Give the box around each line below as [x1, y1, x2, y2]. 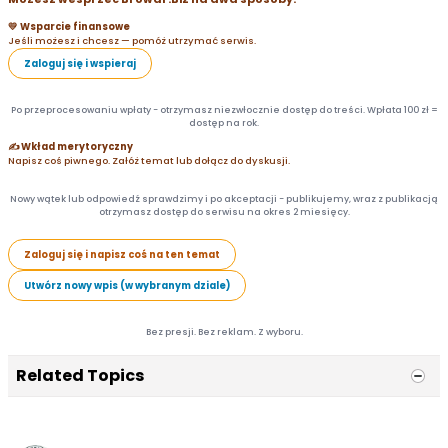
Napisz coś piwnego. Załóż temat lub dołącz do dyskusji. [8, 154, 290, 167]
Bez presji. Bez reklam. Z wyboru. [145, 326, 303, 338]
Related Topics [16, 364, 144, 387]
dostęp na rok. [189, 117, 259, 129]
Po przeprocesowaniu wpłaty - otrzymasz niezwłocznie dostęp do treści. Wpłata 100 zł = [10, 104, 438, 116]
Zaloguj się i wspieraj [24, 56, 136, 70]
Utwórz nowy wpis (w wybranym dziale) [24, 278, 230, 292]
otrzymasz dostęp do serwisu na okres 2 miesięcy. [98, 206, 350, 218]
